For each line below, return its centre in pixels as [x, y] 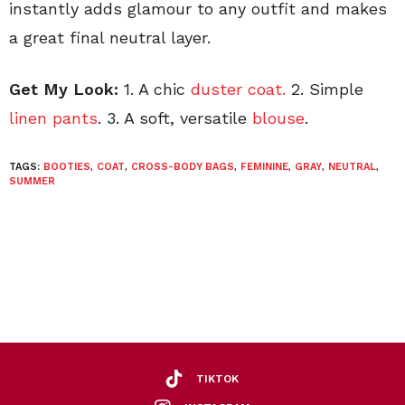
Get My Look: [64, 89]
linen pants [53, 118]
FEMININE [264, 167]
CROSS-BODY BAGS [183, 167]
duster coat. [238, 89]
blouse [278, 118]
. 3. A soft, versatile [175, 118]
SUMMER [32, 182]
